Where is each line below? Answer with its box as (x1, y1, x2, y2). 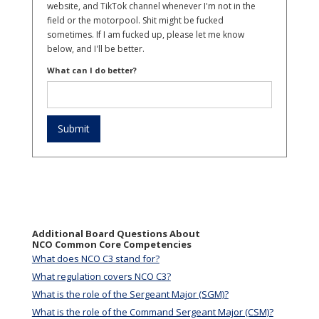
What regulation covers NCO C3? (31, 270, 171, 283)
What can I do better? (46, 65, 137, 76)
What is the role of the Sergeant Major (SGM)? (31, 288, 229, 301)
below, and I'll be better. (46, 43, 145, 56)
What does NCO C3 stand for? (31, 252, 159, 266)
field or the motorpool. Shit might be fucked (46, 14, 224, 27)
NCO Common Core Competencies (31, 238, 192, 251)
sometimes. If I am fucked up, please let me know (46, 28, 244, 41)
